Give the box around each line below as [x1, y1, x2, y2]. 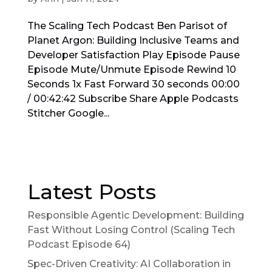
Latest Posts [27, 178, 156, 205]
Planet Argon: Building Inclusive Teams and [27, 34, 239, 46]
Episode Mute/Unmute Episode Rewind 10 [27, 63, 236, 75]
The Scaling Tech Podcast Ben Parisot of [27, 19, 227, 32]
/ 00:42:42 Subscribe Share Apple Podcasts [27, 92, 239, 104]
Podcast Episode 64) [27, 238, 131, 250]
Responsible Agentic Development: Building [27, 209, 244, 221]
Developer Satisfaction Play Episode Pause [27, 49, 240, 61]
